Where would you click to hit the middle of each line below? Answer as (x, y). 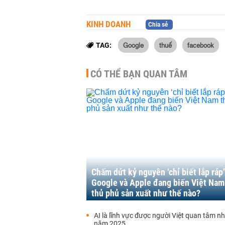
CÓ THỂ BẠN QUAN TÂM (139, 74)
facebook (201, 45)
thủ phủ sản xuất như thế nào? (146, 193)
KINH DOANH (108, 24)
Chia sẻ (158, 25)
